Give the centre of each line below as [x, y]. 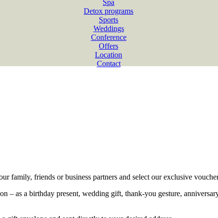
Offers [109, 46]
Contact [109, 64]
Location [109, 55]
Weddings [109, 28]
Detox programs [109, 11]
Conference [109, 37]
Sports [109, 20]
